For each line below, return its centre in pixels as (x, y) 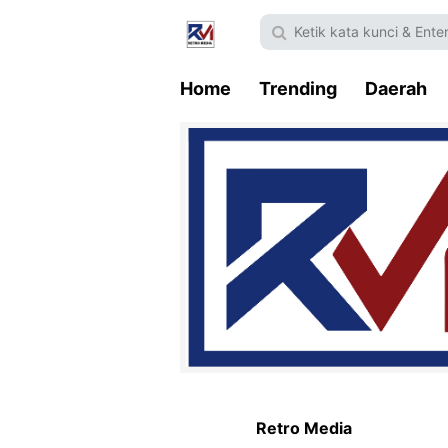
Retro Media (304, 427)
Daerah (396, 88)
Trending (298, 88)
